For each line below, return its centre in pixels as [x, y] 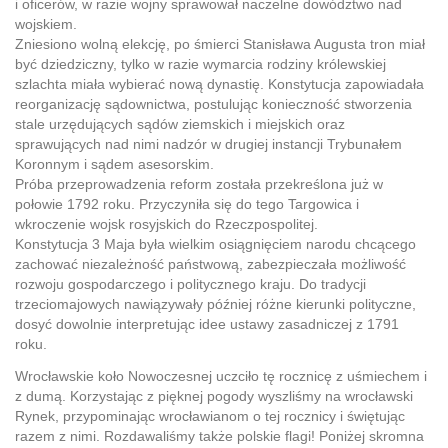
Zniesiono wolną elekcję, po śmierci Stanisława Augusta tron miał [220, 44]
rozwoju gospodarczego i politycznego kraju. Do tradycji [190, 284]
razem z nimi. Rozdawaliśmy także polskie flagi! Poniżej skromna [219, 436]
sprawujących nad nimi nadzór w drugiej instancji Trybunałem [208, 144]
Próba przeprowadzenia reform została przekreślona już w [199, 184]
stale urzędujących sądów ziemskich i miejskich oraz [180, 124]
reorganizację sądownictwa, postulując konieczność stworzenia [213, 104]
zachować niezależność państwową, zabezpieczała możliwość [210, 264]
